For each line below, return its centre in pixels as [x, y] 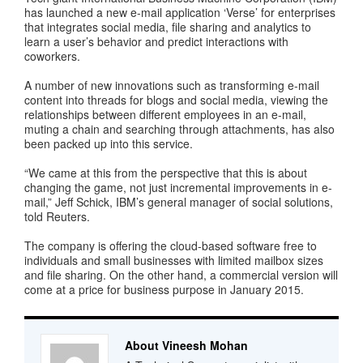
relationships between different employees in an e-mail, [165, 114]
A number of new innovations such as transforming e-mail [172, 85]
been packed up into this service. [109, 143]
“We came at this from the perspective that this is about [166, 173]
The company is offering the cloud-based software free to [171, 246]
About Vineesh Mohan [186, 345]
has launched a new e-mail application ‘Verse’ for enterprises [180, 12]
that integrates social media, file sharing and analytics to [168, 27]
